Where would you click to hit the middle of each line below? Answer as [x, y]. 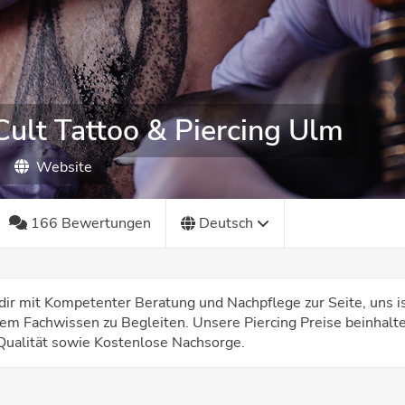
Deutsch [226, 223]
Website [64, 167]
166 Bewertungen [91, 223]
